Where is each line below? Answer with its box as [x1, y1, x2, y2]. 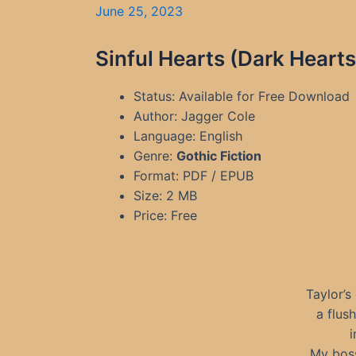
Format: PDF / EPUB [133, 168, 253, 184]
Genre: [133, 148, 176, 164]
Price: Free [133, 207, 197, 223]
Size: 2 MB [133, 188, 197, 203]
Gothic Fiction [176, 148, 261, 164]
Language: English [133, 128, 242, 144]
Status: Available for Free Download [133, 88, 350, 104]
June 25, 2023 [95, 3, 183, 19]
